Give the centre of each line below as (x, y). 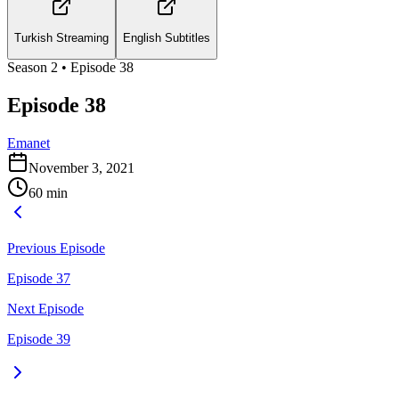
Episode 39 (39, 338)
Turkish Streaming (61, 38)
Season (29, 67)
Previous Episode (56, 248)
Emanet (28, 142)
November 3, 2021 (81, 167)
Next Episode (45, 308)
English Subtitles (167, 38)
